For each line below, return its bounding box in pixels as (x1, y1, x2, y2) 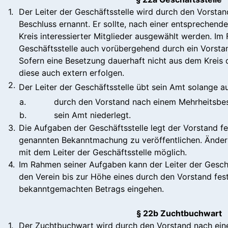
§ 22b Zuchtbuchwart (136, 208, 222, 218)
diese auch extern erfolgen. (19, 67, 124, 78)
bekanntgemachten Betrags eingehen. (19, 183, 164, 194)
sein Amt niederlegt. (54, 109, 131, 120)
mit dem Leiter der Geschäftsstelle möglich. (19, 147, 187, 157)
